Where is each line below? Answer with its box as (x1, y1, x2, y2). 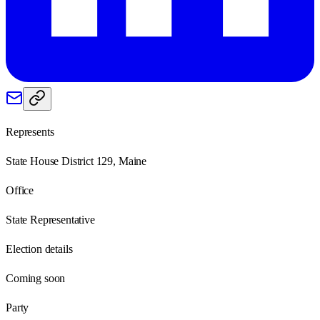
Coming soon (6, 271, 66, 284)
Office (6, 184, 34, 196)
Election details (6, 242, 73, 255)
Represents (6, 125, 54, 138)
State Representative (6, 213, 95, 226)
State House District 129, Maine (6, 154, 147, 167)
